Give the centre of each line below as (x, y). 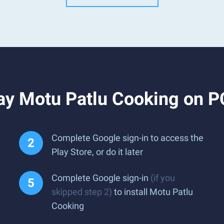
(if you (163, 178)
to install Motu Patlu (152, 192)
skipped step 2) (82, 192)
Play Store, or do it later (97, 152)
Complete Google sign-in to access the (127, 138)
